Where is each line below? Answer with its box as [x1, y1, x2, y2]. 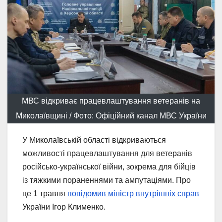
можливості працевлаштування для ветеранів [22, 149, 192, 158]
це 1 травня [22, 189, 67, 198]
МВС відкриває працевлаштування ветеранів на [22, 96, 200, 105]
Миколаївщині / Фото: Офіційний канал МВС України [15, 111, 207, 120]
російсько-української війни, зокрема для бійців [22, 162, 196, 171]
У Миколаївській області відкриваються [22, 135, 166, 144]
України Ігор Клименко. [22, 202, 106, 211]
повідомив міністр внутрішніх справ [67, 189, 199, 198]
